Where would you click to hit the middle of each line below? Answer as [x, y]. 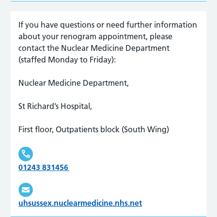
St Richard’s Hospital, [55, 106]
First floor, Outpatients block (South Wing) [94, 129]
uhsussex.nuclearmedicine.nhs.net [80, 203]
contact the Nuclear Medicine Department [94, 48]
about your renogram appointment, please [96, 36]
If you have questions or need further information [108, 24]
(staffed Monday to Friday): [67, 59]
